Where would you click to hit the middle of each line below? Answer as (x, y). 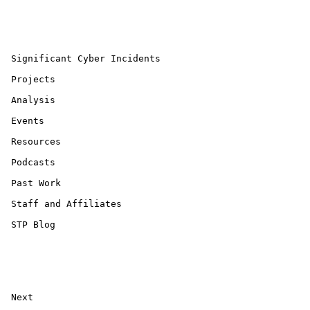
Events (28, 121)
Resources (36, 142)
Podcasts (33, 162)
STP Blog (33, 225)
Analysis (33, 100)
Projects (33, 79)
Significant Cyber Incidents (86, 58)
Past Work (36, 183)
